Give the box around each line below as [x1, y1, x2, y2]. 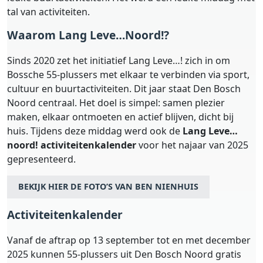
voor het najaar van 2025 [136, 138, 248, 151]
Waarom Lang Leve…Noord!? [7, 26, 169, 43]
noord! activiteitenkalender [7, 138, 136, 151]
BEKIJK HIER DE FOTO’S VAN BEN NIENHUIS [18, 181, 199, 193]
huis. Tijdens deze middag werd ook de [7, 124, 183, 137]
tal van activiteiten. [7, 5, 90, 18]
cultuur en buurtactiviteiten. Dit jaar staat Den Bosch [7, 82, 241, 95]
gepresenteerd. [7, 152, 78, 166]
